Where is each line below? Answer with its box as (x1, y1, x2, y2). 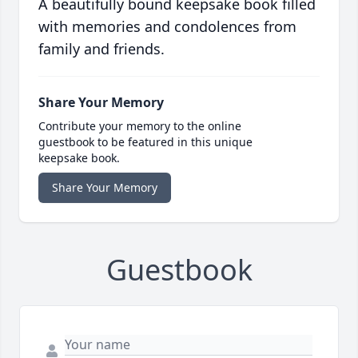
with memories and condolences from (38, 16, 296, 36)
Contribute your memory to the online (38, 117, 241, 133)
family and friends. (38, 38, 165, 58)
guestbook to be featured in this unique (38, 133, 253, 149)
